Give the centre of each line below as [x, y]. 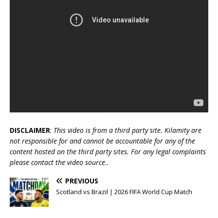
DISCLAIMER [30, 130]
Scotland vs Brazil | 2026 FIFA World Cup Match [124, 191]
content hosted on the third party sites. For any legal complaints [108, 151]
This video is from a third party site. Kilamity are [127, 130]
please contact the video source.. [59, 162]
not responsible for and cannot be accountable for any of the [102, 141]
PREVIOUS [82, 181]
